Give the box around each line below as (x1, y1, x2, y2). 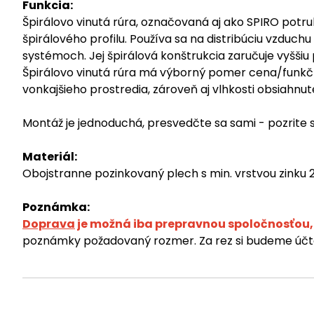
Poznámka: (22, 198, 90, 215)
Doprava (22, 215, 75, 232)
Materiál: (22, 148, 77, 165)
